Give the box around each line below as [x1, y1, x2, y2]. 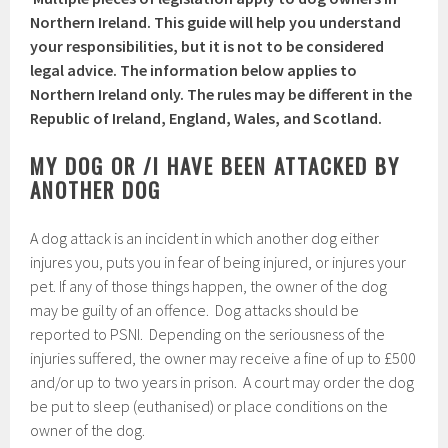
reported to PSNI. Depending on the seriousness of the [30, 324, 386, 344]
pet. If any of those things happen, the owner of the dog [30, 276, 388, 296]
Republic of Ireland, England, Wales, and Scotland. [30, 108, 383, 128]
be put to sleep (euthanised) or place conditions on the [30, 396, 389, 416]
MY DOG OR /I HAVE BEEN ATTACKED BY [30, 150, 401, 181]
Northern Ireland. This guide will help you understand [30, 12, 402, 32]
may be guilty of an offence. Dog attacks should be [30, 300, 360, 320]
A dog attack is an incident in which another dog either [30, 228, 380, 248]
